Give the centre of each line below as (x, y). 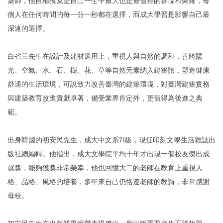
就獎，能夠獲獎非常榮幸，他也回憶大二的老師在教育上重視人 (105, 168)
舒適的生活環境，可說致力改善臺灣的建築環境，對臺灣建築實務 (109, 84)
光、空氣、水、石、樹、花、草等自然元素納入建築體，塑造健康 (109, 70)
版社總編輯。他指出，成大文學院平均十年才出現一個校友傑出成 (109, 154)
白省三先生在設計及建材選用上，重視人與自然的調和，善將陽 (105, 56)
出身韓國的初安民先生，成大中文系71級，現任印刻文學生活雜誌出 (111, 140)
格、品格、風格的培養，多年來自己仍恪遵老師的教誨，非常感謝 (109, 182)
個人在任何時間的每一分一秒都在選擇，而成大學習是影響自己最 (109, 14)
